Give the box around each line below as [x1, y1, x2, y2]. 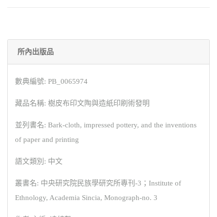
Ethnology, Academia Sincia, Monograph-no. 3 [15, 194, 157, 202]
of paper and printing [15, 136, 79, 144]
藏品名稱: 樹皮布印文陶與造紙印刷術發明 [15, 99, 150, 108]
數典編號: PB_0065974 [15, 77, 88, 86]
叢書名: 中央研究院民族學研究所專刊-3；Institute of [15, 179, 181, 187]
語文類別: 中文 [15, 157, 62, 166]
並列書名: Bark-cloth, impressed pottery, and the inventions [15, 121, 197, 129]
